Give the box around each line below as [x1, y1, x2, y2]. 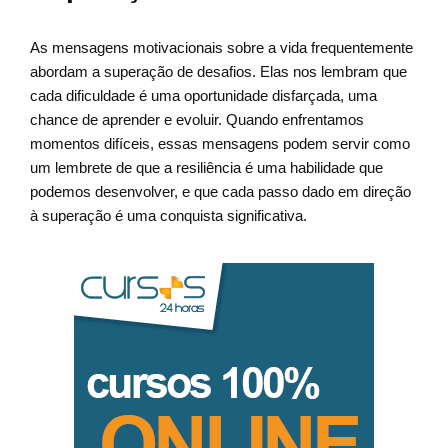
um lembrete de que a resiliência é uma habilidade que [30, 159, 383, 177]
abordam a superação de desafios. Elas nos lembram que [30, 63, 407, 81]
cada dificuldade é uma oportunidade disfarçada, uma [30, 87, 377, 105]
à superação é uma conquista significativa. [30, 207, 307, 225]
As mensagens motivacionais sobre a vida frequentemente [30, 39, 413, 57]
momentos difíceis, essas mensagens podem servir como [30, 135, 410, 153]
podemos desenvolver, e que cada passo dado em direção [30, 183, 411, 201]
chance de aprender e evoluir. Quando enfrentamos [30, 111, 364, 129]
